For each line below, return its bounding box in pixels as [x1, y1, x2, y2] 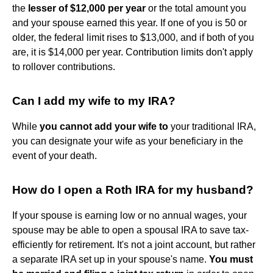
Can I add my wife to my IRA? [12, 94, 175, 107]
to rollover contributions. [12, 61, 115, 72]
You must [209, 253, 253, 264]
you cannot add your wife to [40, 121, 168, 132]
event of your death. [12, 150, 97, 161]
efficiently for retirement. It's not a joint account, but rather [12, 239, 255, 250]
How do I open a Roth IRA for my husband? [12, 183, 253, 196]
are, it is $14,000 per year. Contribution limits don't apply [12, 46, 253, 57]
